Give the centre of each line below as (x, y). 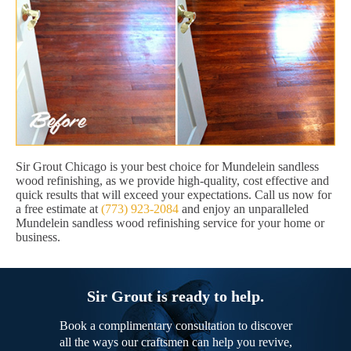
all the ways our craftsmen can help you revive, (175, 342)
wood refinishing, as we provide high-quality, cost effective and (172, 180)
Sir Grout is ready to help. (175, 296)
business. (38, 237)
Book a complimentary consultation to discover (175, 325)
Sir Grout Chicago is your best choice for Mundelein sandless (167, 166)
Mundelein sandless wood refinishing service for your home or (170, 223)
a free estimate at (58, 208)
